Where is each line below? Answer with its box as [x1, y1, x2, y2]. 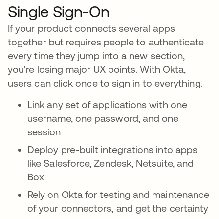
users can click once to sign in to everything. [8, 77, 203, 88]
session [27, 126, 61, 137]
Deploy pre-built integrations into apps [27, 144, 198, 155]
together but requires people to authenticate [8, 36, 204, 47]
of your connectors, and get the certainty [27, 202, 209, 214]
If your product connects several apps [8, 22, 175, 34]
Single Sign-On [8, 2, 109, 21]
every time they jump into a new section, [8, 50, 185, 61]
